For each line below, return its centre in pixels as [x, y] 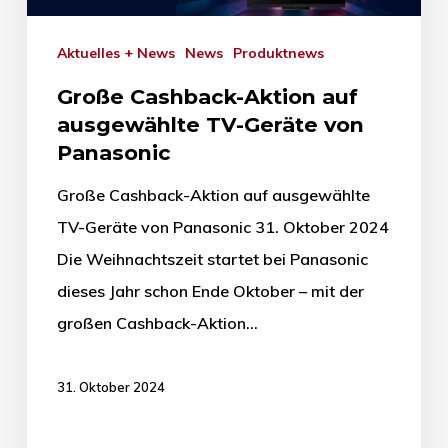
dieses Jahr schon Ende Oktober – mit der [210, 291]
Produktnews [282, 53]
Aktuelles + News [120, 53]
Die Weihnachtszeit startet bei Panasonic [212, 259]
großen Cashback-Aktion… [157, 323]
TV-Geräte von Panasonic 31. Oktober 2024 [222, 227]
